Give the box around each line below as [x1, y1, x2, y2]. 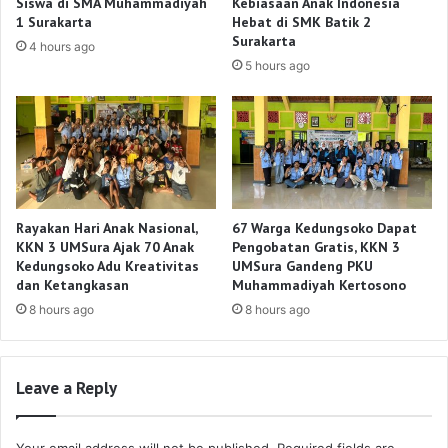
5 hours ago [245, 58, 310, 74]
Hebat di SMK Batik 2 [232, 13, 371, 32]
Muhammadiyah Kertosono [232, 275, 406, 294]
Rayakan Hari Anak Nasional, [16, 218, 197, 237]
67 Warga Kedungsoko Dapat [232, 218, 417, 237]
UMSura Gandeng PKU [232, 256, 373, 275]
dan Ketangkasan [16, 275, 129, 294]
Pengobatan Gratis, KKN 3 [232, 237, 400, 256]
